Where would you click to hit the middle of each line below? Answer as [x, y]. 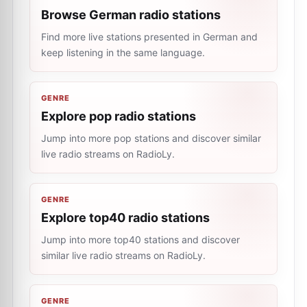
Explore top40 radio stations [125, 218]
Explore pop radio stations [119, 116]
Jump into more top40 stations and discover [140, 240]
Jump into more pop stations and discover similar [151, 138]
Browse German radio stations [131, 15]
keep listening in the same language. [123, 52]
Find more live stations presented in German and [149, 37]
